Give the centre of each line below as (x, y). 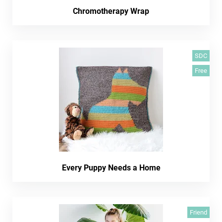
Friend (198, 212)
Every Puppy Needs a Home (111, 168)
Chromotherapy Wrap (111, 11)
